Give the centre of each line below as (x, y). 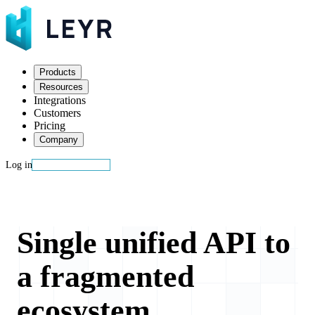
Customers (57, 113)
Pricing (50, 126)
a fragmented (105, 277)
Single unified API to (154, 243)
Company (59, 140)
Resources (61, 87)
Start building (71, 165)
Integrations (60, 100)
